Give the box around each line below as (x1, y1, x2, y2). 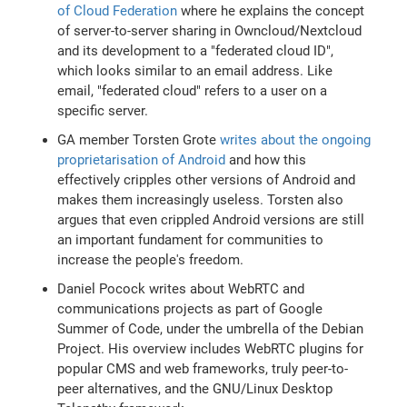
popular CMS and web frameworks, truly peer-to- (57, 360, 349, 377)
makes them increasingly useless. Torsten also (57, 191, 344, 208)
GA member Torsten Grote (57, 131, 221, 148)
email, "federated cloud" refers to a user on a (57, 82, 328, 99)
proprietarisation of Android (57, 151, 226, 168)
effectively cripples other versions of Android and (57, 171, 356, 188)
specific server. (57, 102, 149, 119)
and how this (225, 151, 307, 168)
